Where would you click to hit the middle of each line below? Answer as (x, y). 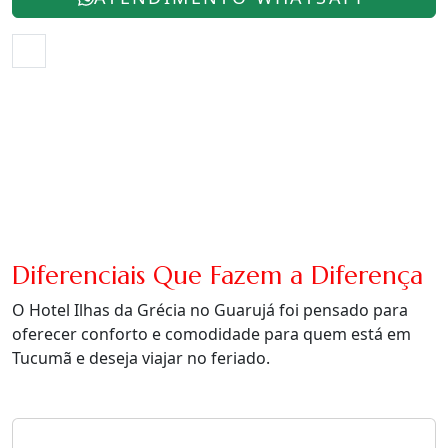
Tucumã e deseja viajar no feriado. (141, 358)
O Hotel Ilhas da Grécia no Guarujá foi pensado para (210, 310)
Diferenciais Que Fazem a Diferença (217, 275)
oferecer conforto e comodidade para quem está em (211, 334)
